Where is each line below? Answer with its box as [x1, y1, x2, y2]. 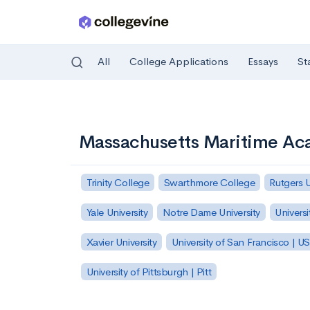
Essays [248, 55, 278, 69]
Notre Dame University [162, 205, 261, 219]
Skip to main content [15, 102, 112, 115]
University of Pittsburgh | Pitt [86, 264, 212, 278]
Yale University [86, 205, 148, 219]
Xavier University [86, 235, 157, 248]
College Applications [129, 55, 228, 69]
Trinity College [86, 175, 149, 189]
